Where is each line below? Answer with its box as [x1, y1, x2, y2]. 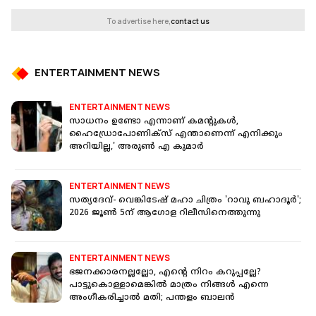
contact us [171, 16, 209, 27]
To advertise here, [107, 16, 171, 27]
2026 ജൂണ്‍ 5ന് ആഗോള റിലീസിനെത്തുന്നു [69, 208, 260, 219]
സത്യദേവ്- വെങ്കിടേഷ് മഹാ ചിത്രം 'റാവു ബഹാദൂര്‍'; [69, 195, 301, 207]
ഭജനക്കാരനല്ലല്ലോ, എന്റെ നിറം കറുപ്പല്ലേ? [69, 267, 261, 279]
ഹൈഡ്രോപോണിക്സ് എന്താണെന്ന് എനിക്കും [69, 129, 283, 140]
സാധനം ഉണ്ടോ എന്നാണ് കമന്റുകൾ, [69, 116, 238, 128]
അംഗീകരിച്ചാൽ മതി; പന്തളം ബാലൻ [69, 293, 235, 304]
